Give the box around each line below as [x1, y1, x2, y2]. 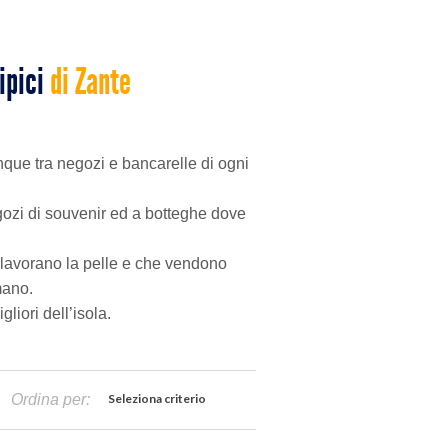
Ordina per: [11, 391, 90, 408]
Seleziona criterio [108, 391, 206, 406]
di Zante [49, 60, 131, 103]
